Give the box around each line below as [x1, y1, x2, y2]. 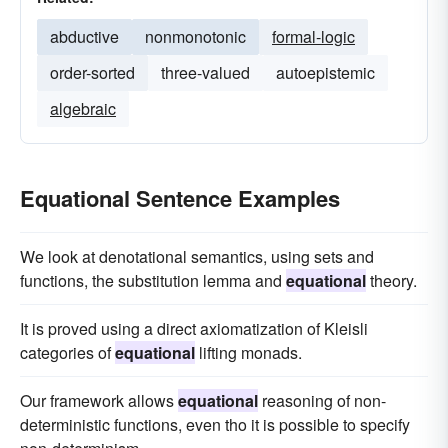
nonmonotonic [145, 25, 246, 48]
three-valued [161, 61, 250, 84]
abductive [50, 25, 119, 48]
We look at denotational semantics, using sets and [20, 245, 374, 268]
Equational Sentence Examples [20, 182, 340, 214]
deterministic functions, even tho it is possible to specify [20, 413, 410, 436]
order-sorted [50, 61, 135, 84]
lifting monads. [195, 341, 302, 364]
